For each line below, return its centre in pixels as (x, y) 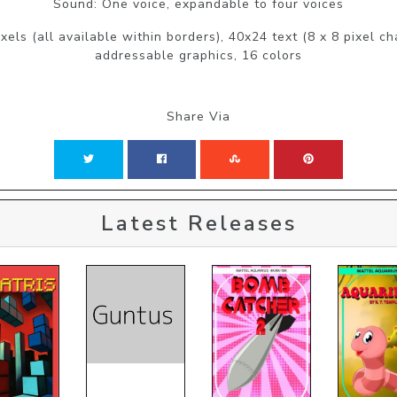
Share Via (198, 116)
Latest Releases (198, 223)
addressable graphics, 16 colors (198, 55)
